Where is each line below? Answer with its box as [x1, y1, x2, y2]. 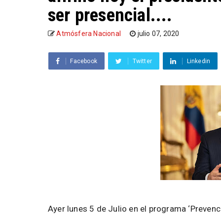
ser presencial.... [48, 4, 173, 26]
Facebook [70, 58, 98, 65]
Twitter [132, 58, 152, 65]
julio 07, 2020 [137, 30, 180, 38]
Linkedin [186, 58, 211, 65]
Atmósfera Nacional [56, 30, 121, 38]
